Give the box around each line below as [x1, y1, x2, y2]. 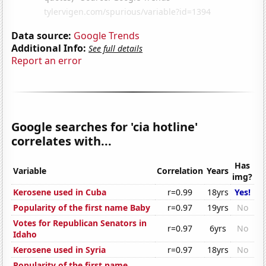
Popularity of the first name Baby [13, 202, 151, 214]
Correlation [157, 165, 204, 177]
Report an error [11, 53, 83, 67]
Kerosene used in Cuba [13, 186, 107, 198]
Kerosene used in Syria [13, 244, 106, 256]
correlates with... [11, 132, 112, 149]
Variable [13, 165, 47, 177]
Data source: [11, 28, 72, 42]
